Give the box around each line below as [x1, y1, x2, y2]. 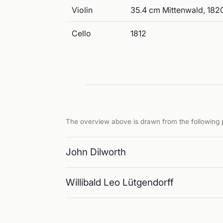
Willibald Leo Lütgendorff [66, 177, 174, 188]
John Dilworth [66, 146, 126, 158]
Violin [72, 5, 93, 15]
